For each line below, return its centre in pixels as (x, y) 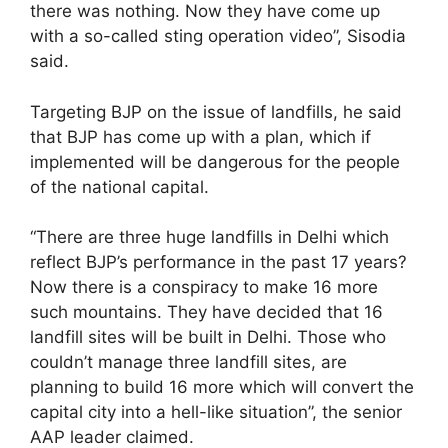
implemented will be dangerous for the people (215, 161)
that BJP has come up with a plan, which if (200, 136)
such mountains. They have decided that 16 (206, 312)
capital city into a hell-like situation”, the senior (216, 412)
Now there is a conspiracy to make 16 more (204, 287)
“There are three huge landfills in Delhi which (209, 237)
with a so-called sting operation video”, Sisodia (218, 36)
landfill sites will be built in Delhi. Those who (208, 337)
